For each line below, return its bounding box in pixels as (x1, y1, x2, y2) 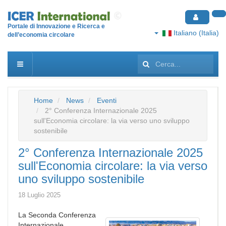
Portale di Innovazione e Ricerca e (8, 22, 105, 30)
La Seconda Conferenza (18, 211, 96, 219)
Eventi (97, 96, 117, 104)
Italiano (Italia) (171, 29, 219, 37)
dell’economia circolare (8, 31, 75, 38)
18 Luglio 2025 (18, 191, 61, 199)
